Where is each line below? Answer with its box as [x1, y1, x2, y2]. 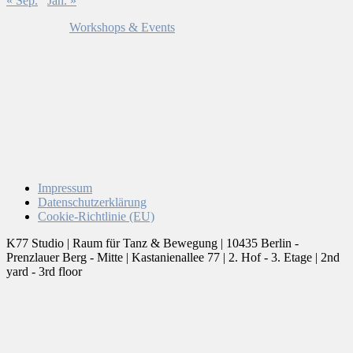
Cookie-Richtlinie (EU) [38, 210, 154, 224]
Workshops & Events [69, 20, 175, 35]
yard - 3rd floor [6, 265, 82, 279]
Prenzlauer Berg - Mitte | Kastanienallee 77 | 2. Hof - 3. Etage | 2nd [6, 251, 340, 265]
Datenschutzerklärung [38, 195, 147, 210]
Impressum [38, 181, 92, 195]
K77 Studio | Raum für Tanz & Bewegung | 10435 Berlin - [6, 236, 299, 251]
